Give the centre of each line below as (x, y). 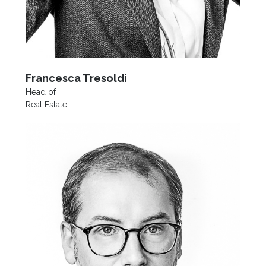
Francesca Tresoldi (76, 78)
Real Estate (46, 105)
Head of (40, 92)
